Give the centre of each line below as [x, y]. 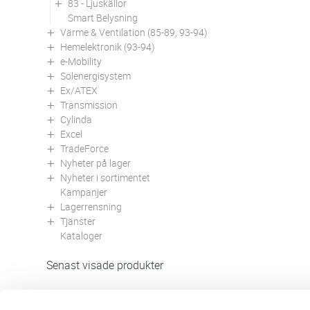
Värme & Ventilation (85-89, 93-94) [134, 32]
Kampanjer [84, 192]
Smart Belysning [103, 17]
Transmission [89, 104]
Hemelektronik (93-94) [108, 46]
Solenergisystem [95, 75]
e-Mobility [81, 61]
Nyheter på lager [95, 163]
